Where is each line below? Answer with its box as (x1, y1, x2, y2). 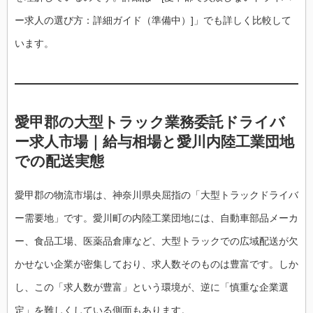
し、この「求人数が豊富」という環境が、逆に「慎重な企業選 (15, 281, 289, 293)
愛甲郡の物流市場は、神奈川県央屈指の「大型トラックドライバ (15, 189, 298, 201)
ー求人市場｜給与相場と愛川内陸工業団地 (15, 133, 294, 150)
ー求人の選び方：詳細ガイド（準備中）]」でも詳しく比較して (15, 15, 291, 27)
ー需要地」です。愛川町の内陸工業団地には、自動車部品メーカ (15, 212, 298, 224)
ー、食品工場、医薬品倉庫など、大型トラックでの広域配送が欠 (15, 235, 298, 247)
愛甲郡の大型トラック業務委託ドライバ (15, 114, 285, 131)
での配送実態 (15, 153, 104, 170)
